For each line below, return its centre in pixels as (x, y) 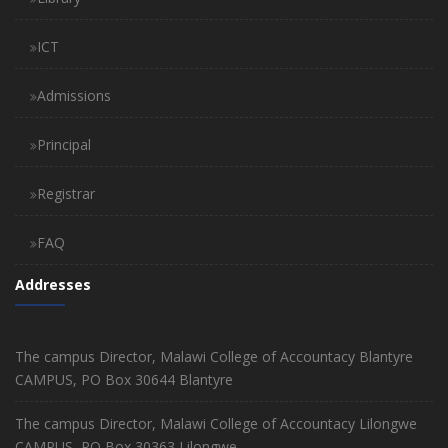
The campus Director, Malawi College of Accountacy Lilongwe (216, 424)
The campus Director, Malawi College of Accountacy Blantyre (214, 357)
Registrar (66, 194)
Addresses (53, 285)
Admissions (74, 96)
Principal (64, 145)
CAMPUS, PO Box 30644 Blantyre (124, 380)
